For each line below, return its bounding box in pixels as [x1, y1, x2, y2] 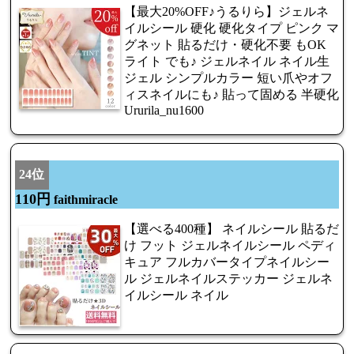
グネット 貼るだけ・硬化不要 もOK [124, 37, 326, 51]
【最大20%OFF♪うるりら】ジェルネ [124, 4, 329, 18]
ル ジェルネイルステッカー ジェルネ [124, 271, 333, 285]
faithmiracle [51, 192, 118, 206]
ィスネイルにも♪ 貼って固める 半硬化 [124, 87, 339, 101]
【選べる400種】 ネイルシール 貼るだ [124, 221, 339, 235]
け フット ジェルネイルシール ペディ [124, 238, 336, 252]
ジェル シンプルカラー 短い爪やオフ [124, 70, 333, 85]
